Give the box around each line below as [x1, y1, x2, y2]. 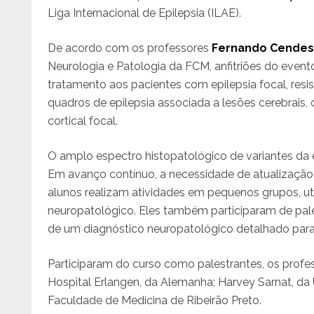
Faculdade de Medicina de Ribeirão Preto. [48, 293, 262, 307]
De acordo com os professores [48, 41, 212, 55]
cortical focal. [48, 114, 118, 128]
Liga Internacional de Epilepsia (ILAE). [48, 6, 242, 20]
